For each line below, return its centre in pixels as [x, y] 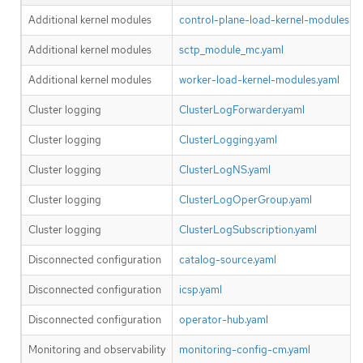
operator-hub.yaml [224, 319]
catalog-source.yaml [228, 259]
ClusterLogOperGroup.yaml [246, 199]
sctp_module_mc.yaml [231, 49]
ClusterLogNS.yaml [225, 169]
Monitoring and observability [97, 349]
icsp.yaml [201, 289]
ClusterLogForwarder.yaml [242, 109]
